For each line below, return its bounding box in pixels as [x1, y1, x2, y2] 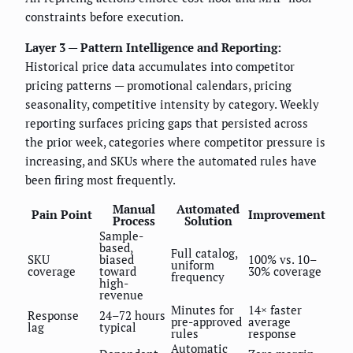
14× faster [248, 301, 302, 318]
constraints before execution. [25, 8, 184, 24]
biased [99, 251, 134, 267]
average [248, 313, 291, 329]
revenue [99, 286, 143, 303]
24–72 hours [99, 307, 165, 323]
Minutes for [171, 301, 234, 318]
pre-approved [171, 313, 242, 329]
